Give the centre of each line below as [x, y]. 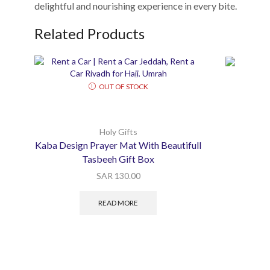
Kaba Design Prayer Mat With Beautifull [118, 145]
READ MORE [118, 202]
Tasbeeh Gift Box [118, 159]
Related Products [89, 34]
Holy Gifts [118, 132]
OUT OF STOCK [123, 86]
